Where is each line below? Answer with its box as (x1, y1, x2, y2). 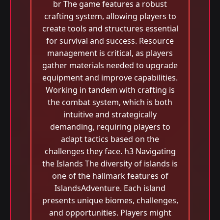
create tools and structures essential (42, 23, 178, 34)
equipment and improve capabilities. (42, 72, 178, 83)
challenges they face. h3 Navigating (44, 146, 176, 157)
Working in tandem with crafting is (45, 84, 175, 95)
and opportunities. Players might (49, 207, 171, 218)
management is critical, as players (47, 48, 173, 58)
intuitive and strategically (63, 109, 157, 120)
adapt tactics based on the (61, 134, 159, 144)
